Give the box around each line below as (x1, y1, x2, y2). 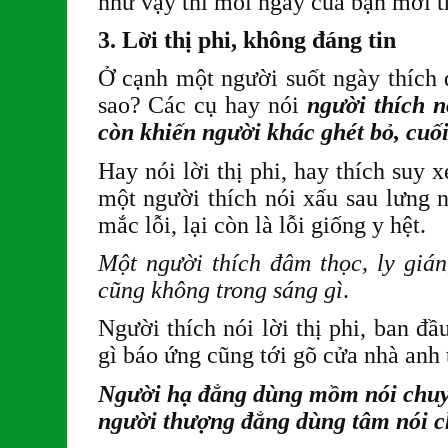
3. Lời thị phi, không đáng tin (97, 26, 396, 53)
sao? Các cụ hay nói (97, 92, 307, 119)
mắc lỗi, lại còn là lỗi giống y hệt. (97, 211, 426, 238)
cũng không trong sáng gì (97, 277, 343, 304)
